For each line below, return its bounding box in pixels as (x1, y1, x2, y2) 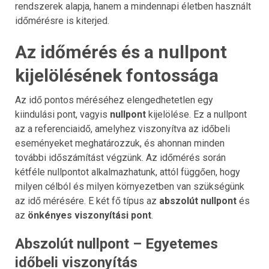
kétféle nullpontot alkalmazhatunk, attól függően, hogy (15, 166, 240, 178)
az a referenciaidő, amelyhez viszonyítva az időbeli (15, 122, 230, 134)
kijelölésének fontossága (15, 64, 219, 86)
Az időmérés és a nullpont (15, 41, 227, 62)
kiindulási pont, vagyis (15, 108, 110, 120)
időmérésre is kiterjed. (15, 14, 109, 26)
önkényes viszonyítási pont (28, 209, 151, 221)
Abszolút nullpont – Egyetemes (15, 235, 218, 252)
